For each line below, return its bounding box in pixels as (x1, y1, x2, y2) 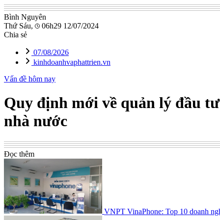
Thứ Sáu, (4, 22, 35, 30)
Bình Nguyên (4, 13, 46, 21)
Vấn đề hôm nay (4, 75, 55, 83)
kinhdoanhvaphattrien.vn (31, 58, 110, 66)
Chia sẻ (4, 30, 27, 39)
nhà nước (4, 112, 67, 130)
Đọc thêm (4, 149, 34, 158)
